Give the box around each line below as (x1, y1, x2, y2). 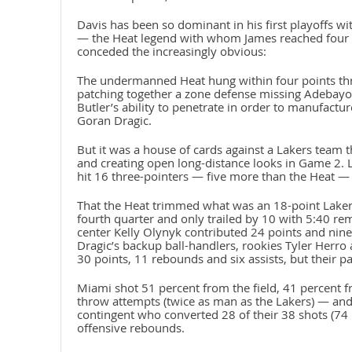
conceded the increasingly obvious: (76, 43, 266, 60)
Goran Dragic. (76, 112, 152, 129)
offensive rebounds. (76, 320, 185, 336)
